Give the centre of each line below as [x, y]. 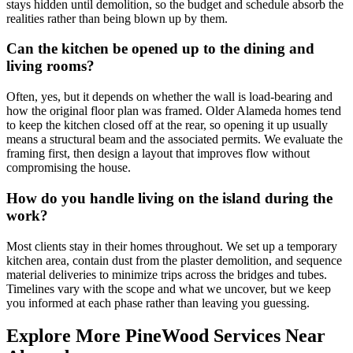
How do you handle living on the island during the [169, 198]
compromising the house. [69, 168]
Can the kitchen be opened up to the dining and [160, 49]
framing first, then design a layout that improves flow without [158, 154]
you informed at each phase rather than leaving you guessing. [158, 303]
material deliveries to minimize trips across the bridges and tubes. [167, 274]
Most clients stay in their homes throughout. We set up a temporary [172, 246]
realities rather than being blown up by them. [117, 18]
